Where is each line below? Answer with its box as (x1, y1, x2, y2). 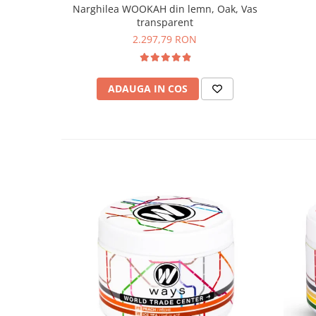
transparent (136, 16, 193, 29)
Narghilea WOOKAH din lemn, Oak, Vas (72, 2, 257, 16)
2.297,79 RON (133, 32, 197, 46)
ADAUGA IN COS (107, 82, 188, 95)
